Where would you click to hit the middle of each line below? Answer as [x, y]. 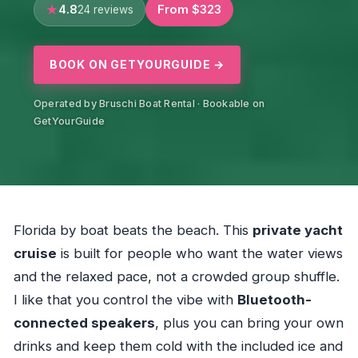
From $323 [189, 9]
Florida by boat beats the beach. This [133, 231]
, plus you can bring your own [249, 323]
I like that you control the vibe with [125, 300]
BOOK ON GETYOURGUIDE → [137, 64]
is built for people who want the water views [199, 254]
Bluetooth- [274, 300]
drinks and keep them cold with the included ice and [178, 346]
